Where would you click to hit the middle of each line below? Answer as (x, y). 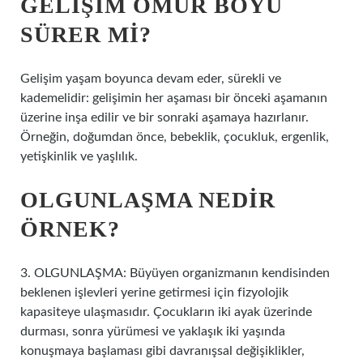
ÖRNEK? (70, 229)
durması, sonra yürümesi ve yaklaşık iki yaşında (153, 331)
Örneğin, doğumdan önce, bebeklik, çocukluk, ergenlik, (175, 137)
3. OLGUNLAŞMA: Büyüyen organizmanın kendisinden (175, 273)
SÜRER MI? (86, 34)
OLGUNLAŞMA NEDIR (148, 200)
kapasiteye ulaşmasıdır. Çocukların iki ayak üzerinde (166, 312)
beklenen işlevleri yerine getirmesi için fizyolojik (154, 293)
